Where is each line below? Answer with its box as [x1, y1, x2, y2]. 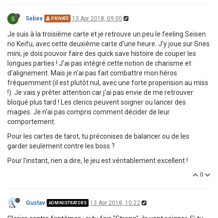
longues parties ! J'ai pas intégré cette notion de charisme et [7, 59, 191, 67]
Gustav [26, 199, 45, 206]
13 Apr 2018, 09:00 [72, 15, 122, 22]
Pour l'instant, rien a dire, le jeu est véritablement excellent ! [7, 156, 188, 164]
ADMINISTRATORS [49, 200, 87, 206]
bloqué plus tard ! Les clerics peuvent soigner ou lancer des [7, 98, 186, 106]
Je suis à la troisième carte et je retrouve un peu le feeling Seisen [7, 30, 206, 38]
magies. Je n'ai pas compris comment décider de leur [7, 108, 170, 116]
